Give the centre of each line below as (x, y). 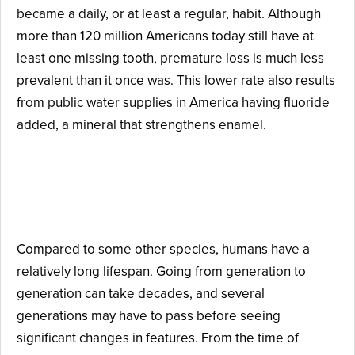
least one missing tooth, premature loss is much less (170, 58)
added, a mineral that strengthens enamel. (141, 124)
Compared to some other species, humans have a (163, 249)
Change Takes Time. (122, 209)
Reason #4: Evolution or (141, 176)
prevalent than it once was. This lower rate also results (176, 80)
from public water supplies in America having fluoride (173, 102)
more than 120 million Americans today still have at (165, 36)
